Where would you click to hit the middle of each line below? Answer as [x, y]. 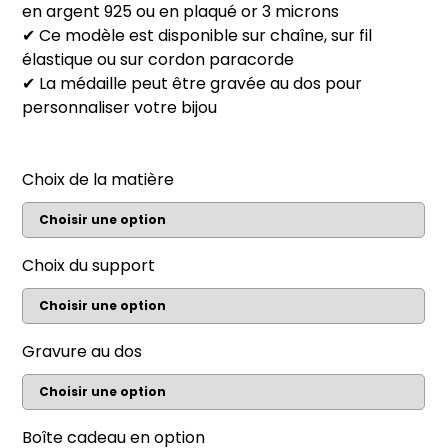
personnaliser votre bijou [120, 107]
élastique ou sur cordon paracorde [158, 59]
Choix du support [89, 265]
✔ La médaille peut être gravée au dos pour [192, 83]
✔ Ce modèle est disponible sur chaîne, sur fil [197, 35]
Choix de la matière [98, 179]
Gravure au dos [82, 351]
